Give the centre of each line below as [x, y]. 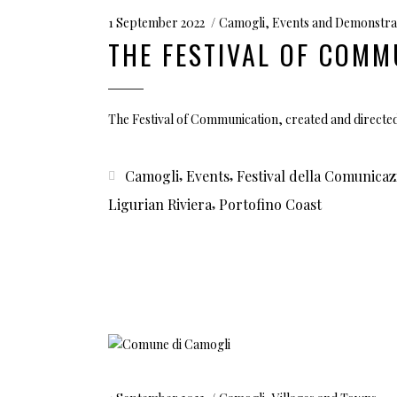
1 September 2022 [156, 22]
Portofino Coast [270, 204]
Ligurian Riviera [160, 204]
